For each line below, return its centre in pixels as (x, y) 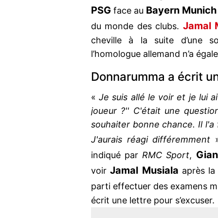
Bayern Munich (181, 10)
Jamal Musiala (144, 171)
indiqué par (117, 155)
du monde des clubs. (135, 26)
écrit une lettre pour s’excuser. (153, 200)
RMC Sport (166, 155)
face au (128, 11)
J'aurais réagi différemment (153, 140)
